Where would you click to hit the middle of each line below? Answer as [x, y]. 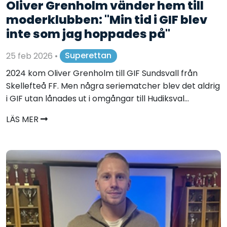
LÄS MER [23, 119]
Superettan [88, 56]
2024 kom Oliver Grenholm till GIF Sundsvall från [102, 73]
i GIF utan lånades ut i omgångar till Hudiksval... [98, 98]
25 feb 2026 [30, 56]
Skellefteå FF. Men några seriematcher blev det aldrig [113, 86]
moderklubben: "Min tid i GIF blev [107, 19]
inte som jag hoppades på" [88, 33]
